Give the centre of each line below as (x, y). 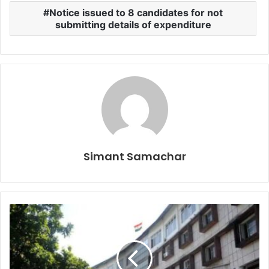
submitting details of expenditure (133, 25)
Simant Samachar (134, 156)
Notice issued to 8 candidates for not (136, 13)
